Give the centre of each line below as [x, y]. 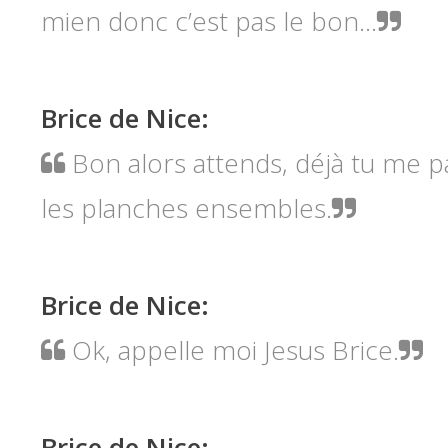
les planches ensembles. [186, 207]
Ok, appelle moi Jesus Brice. [235, 349]
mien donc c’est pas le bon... [208, 20]
